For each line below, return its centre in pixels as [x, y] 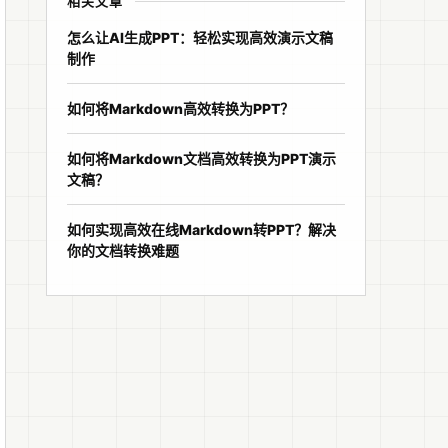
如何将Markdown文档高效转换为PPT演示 [201, 158]
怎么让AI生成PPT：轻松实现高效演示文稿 [200, 37]
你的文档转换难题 [123, 250]
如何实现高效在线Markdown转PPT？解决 [201, 229]
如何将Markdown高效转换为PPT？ [180, 108]
